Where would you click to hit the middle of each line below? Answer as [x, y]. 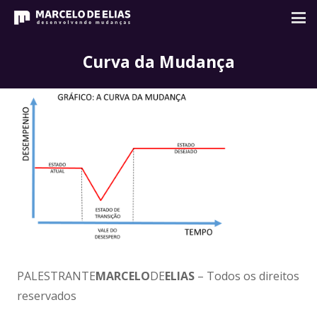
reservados [47, 295]
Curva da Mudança [158, 62]
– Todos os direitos [247, 276]
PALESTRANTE [56, 276]
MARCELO [123, 276]
